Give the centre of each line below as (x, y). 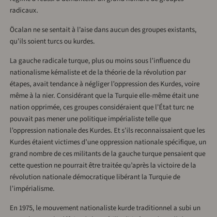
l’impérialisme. (32, 189)
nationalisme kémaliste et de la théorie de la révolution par (98, 73)
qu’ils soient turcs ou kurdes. (52, 42)
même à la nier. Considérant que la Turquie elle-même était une (104, 96)
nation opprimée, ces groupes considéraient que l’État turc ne (102, 108)
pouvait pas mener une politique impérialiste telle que (90, 119)
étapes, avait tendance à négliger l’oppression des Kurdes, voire (105, 84)
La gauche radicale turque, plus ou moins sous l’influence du (100, 61)
